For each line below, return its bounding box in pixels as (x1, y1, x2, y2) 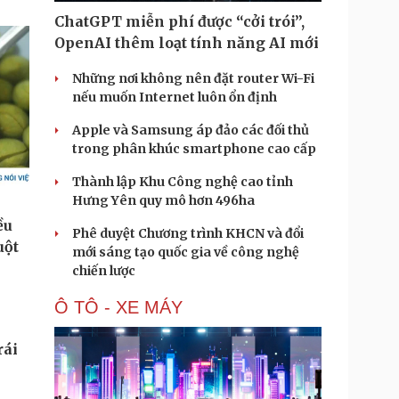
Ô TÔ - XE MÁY (54, 297, 183, 317)
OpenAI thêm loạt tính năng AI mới (54, 34, 319, 52)
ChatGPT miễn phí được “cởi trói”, (54, 12, 305, 30)
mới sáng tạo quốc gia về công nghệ (72, 244, 299, 260)
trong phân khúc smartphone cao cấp (72, 141, 316, 157)
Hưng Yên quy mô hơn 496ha (72, 192, 255, 208)
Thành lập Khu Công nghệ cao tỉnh (72, 174, 293, 190)
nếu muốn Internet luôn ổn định (72, 89, 277, 105)
